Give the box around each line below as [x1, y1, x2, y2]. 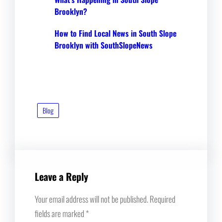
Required [150, 192, 175, 205]
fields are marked [35, 207, 86, 220]
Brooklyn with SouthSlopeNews [55, 39, 153, 51]
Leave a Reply [35, 168, 88, 184]
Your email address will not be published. [35, 192, 148, 205]
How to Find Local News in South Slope [55, 27, 176, 39]
